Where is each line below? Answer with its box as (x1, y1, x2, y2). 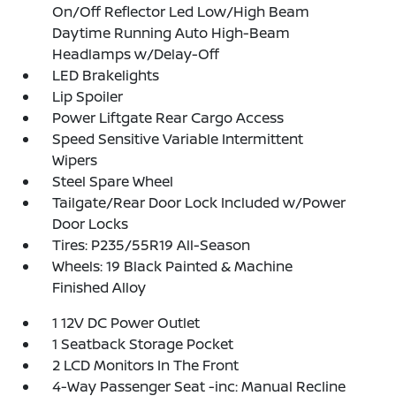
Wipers (52, 150, 98, 170)
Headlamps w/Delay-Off (52, 44, 220, 64)
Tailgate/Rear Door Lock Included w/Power (52, 193, 346, 212)
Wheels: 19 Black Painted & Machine (52, 256, 293, 276)
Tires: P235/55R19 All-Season (52, 235, 251, 255)
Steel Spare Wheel (52, 171, 174, 191)
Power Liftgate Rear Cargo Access (52, 108, 285, 127)
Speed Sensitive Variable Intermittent (52, 129, 304, 148)
